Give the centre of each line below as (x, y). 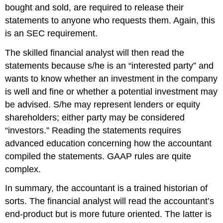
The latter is (187, 214)
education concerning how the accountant (129, 143)
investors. (27, 130)
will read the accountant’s (163, 201)
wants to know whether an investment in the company (111, 78)
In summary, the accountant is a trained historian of (107, 188)
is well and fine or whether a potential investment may (111, 91)
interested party (163, 65)
